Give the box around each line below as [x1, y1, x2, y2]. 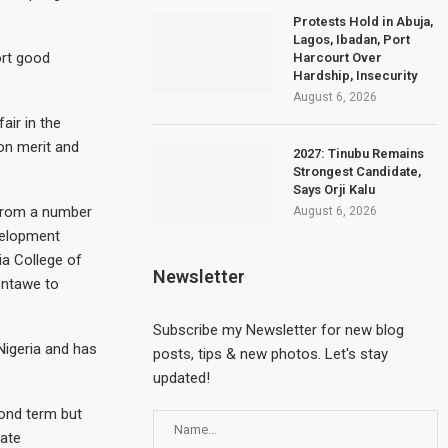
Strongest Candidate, [293, 163, 422, 179]
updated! [153, 368, 211, 387]
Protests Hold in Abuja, [293, 13, 434, 29]
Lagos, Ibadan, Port [293, 31, 411, 47]
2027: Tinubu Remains [293, 145, 425, 161]
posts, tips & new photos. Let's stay [153, 344, 389, 363]
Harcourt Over [293, 49, 383, 65]
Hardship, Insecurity [293, 67, 418, 83]
